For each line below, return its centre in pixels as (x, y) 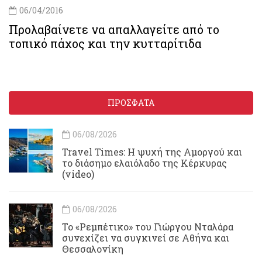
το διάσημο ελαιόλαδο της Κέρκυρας (144, 163)
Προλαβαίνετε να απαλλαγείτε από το (114, 30)
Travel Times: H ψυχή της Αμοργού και (152, 152)
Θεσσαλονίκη (93, 249)
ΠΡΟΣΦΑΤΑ (131, 103)
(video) (78, 174)
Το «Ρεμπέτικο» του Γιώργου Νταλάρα (148, 227)
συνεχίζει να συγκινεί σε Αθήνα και (146, 238)
